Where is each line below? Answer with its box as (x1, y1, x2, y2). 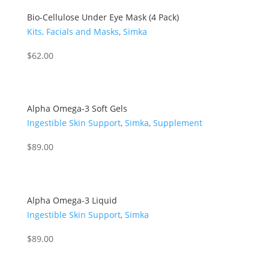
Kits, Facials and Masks (26, 25, 119, 37)
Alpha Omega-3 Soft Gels (26, 103, 127, 115)
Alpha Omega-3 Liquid (26, 194, 117, 206)
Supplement (153, 117, 202, 129)
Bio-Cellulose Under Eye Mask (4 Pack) (26, 11, 179, 23)
